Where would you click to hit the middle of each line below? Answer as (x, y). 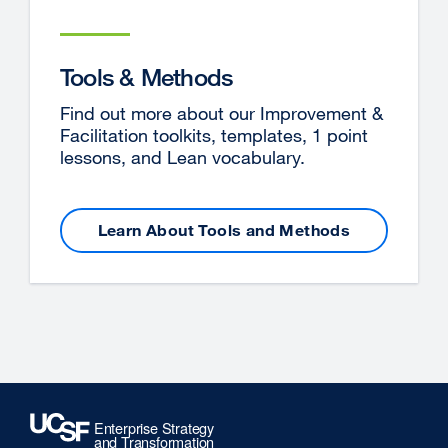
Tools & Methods (146, 76)
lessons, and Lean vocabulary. (182, 156)
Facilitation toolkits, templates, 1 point (214, 134)
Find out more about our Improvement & (221, 112)
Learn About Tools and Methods (224, 230)
